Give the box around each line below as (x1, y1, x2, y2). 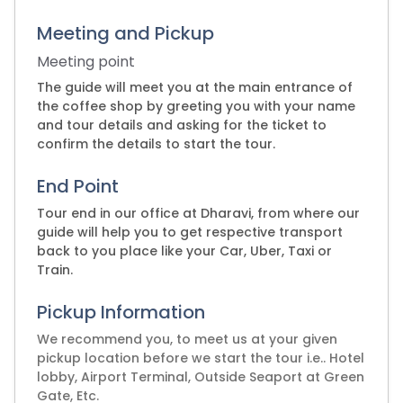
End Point (37, 174, 119, 199)
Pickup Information (37, 300, 205, 325)
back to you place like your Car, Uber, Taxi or (37, 242, 332, 260)
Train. (37, 261, 73, 279)
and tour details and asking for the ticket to (37, 116, 327, 134)
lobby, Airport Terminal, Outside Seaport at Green (37, 368, 364, 386)
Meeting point (37, 51, 135, 72)
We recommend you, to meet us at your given (37, 330, 337, 348)
